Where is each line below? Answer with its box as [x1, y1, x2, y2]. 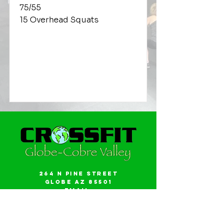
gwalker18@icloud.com [25, 195, 132, 202]
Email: [64, 187, 93, 194]
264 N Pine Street [39, 170, 118, 177]
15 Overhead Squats [20, 15, 99, 25]
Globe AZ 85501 [44, 178, 112, 185]
